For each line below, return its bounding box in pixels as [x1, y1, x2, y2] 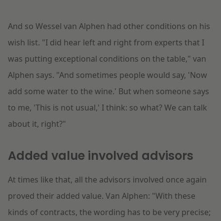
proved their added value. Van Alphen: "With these [8, 190, 195, 202]
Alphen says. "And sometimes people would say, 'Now [8, 70, 207, 81]
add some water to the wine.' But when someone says [8, 86, 209, 97]
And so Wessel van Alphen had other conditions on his [8, 21, 210, 32]
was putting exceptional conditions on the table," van [8, 53, 206, 65]
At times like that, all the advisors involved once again [8, 174, 207, 185]
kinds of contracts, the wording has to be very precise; [8, 207, 211, 218]
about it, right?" [8, 118, 66, 130]
